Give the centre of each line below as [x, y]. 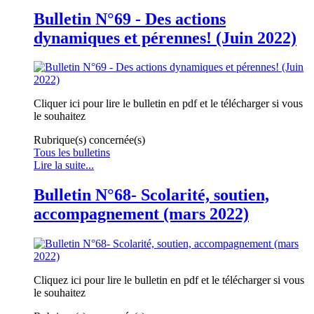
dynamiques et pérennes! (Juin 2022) [165, 37]
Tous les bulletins [72, 153]
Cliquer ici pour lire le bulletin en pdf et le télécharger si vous [168, 104]
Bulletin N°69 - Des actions [130, 19]
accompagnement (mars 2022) [141, 214]
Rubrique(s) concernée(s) [89, 140]
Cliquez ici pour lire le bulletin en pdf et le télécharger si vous [169, 280]
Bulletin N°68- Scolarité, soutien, [151, 195]
